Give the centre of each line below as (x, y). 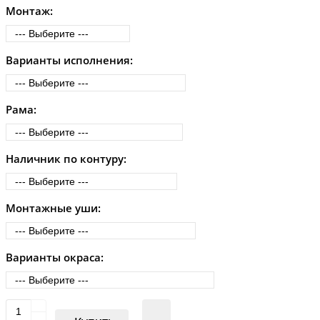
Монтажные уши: (53, 208)
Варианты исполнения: (69, 60)
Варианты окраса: (55, 257)
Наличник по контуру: (66, 159)
